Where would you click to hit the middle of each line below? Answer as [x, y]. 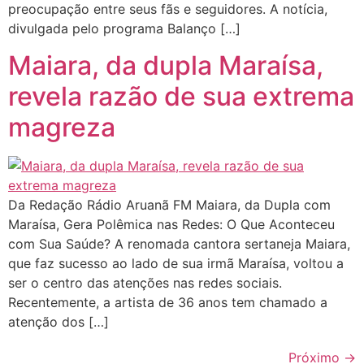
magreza [62, 127]
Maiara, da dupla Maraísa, [166, 65]
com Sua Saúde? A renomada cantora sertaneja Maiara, [179, 243]
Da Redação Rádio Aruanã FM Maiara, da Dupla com [169, 204]
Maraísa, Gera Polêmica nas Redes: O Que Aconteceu [171, 224]
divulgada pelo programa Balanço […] [124, 29]
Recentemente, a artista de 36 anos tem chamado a [168, 302]
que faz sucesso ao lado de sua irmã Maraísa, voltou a [176, 263]
